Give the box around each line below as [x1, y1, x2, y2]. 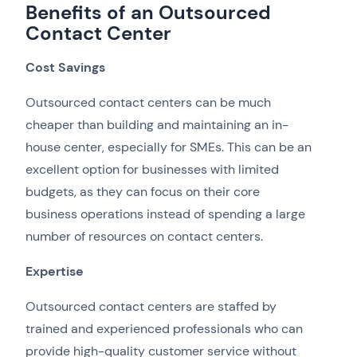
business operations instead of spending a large [25, 206, 305, 223]
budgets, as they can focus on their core [25, 183, 260, 201]
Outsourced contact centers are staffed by [25, 298, 277, 316]
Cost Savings [25, 59, 105, 76]
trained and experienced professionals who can [25, 320, 303, 338]
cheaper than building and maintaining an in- [25, 116, 288, 134]
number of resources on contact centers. [25, 228, 263, 245]
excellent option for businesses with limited [25, 161, 279, 178]
